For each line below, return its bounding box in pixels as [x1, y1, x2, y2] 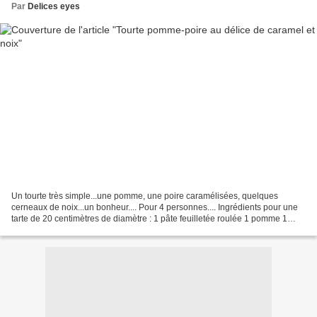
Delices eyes [28, 1, 80, 12]
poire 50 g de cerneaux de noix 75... [11, 224, 149, 235]
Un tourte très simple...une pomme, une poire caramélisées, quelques [11, 190, 278, 201]
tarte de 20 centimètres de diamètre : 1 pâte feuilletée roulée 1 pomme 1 [11, 213, 287, 224]
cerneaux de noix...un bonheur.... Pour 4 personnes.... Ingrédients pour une [11, 202, 298, 212]
